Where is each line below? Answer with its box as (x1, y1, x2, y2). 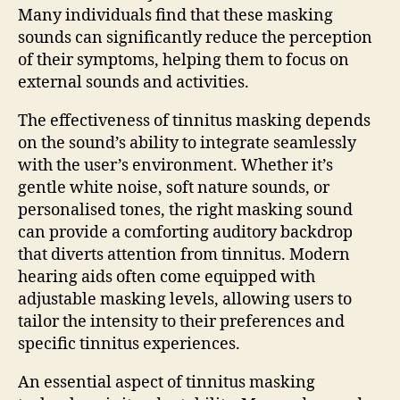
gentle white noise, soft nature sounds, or (18, 177, 329, 198)
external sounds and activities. (18, 71, 249, 93)
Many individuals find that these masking (18, 4, 333, 26)
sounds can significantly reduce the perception (18, 27, 372, 48)
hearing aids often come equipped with (18, 266, 315, 287)
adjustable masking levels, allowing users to (18, 288, 352, 310)
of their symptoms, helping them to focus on (18, 49, 349, 71)
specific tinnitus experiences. (18, 333, 240, 354)
